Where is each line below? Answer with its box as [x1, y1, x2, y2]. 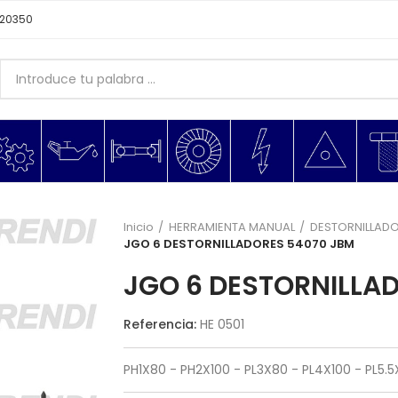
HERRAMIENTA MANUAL [169, 219, 295, 235]
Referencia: [123, 315, 200, 333]
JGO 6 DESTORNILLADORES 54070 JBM [123, 235, 354, 252]
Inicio [123, 219, 154, 235]
